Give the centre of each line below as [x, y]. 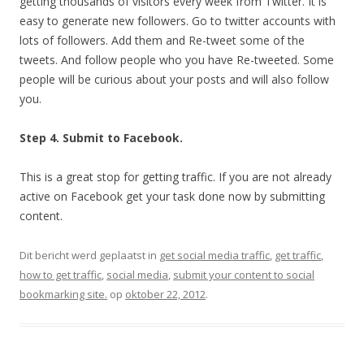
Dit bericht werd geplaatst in [89, 255]
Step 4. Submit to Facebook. [101, 137]
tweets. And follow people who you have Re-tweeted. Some [177, 59]
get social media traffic [214, 255]
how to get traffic [61, 274]
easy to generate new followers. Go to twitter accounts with [178, 20]
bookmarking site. [63, 294]
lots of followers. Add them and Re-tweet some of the [162, 40]
